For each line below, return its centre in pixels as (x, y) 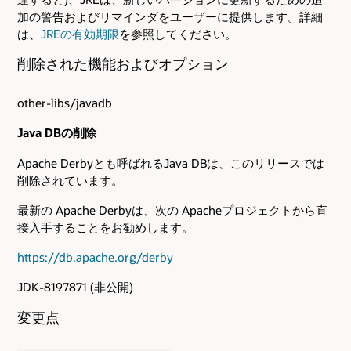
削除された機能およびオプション (123, 63)
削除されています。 (70, 180)
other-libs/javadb (65, 103)
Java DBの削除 (57, 133)
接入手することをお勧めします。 (105, 227)
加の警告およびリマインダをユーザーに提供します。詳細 (170, 16)
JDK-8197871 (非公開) (75, 287)
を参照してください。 (178, 33)
